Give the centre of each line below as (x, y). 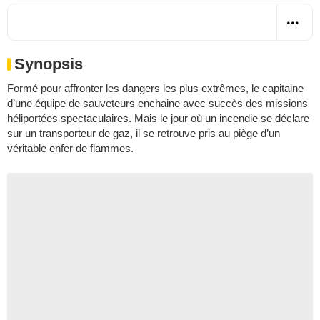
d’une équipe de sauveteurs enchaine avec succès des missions (157, 103)
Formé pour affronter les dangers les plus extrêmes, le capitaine (155, 88)
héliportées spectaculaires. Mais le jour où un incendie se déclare (158, 118)
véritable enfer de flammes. (70, 148)
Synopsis (49, 64)
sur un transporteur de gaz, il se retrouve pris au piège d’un (144, 133)
